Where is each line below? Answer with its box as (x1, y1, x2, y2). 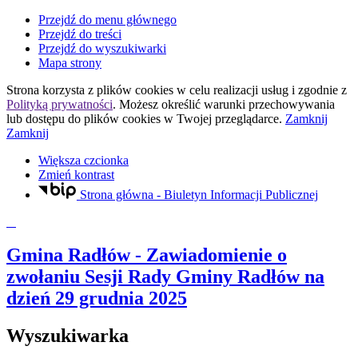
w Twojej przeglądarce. (161, 112, 285, 125)
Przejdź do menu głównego (38, 13, 177, 26)
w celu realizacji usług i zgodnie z (173, 83, 347, 97)
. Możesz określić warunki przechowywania (113, 97, 335, 111)
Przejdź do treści (38, 27, 121, 41)
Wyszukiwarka (6, 325, 129, 347)
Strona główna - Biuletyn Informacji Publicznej (79, 187, 318, 201)
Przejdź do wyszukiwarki (38, 42, 166, 55)
